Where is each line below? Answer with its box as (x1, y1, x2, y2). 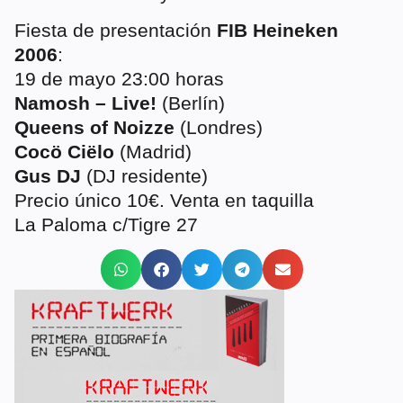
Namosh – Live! (14, 92, 157, 113)
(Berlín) (157, 92, 225, 113)
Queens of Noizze (14, 116, 175, 138)
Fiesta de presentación (14, 19, 217, 40)
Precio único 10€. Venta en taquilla (14, 189, 314, 210)
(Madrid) (114, 140, 192, 162)
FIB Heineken (217, 19, 338, 40)
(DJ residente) (81, 165, 208, 186)
